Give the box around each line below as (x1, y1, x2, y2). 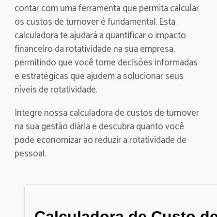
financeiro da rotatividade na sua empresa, (15, 42, 175, 57)
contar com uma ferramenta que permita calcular (15, 1, 199, 16)
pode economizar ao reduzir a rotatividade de (15, 133, 186, 148)
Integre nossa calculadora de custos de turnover (15, 106, 199, 121)
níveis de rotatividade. (15, 82, 97, 97)
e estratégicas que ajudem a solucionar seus (15, 69, 184, 84)
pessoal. (15, 146, 46, 161)
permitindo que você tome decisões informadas (15, 55, 198, 70)
